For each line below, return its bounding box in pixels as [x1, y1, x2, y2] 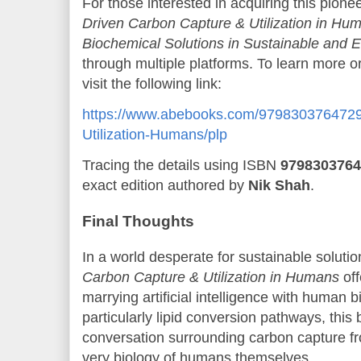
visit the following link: [82, 75, 222, 92]
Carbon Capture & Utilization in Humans [82, 268, 339, 285]
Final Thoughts [82, 212, 194, 230]
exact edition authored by [82, 176, 248, 193]
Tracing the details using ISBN [82, 156, 280, 173]
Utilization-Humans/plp [82, 126, 227, 143]
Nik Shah [248, 176, 310, 193]
